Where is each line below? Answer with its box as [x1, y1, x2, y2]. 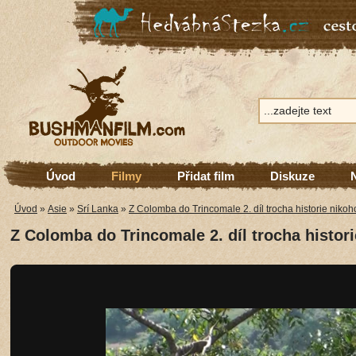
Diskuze [270, 169, 315, 183]
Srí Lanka [77, 203, 118, 215]
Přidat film [177, 169, 234, 183]
